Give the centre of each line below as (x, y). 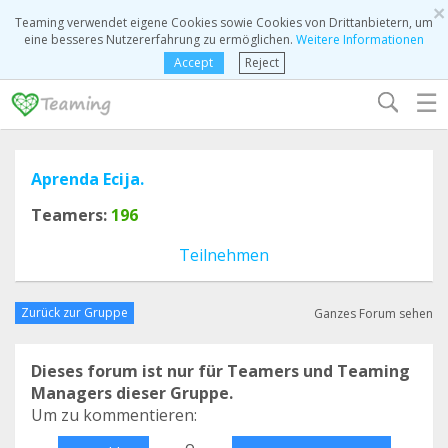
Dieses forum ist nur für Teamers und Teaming (220, 371)
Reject (261, 62)
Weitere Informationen (360, 39)
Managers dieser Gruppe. (132, 393)
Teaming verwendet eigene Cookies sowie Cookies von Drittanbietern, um (224, 22)
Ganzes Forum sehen (373, 313)
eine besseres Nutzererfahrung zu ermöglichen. (160, 39)
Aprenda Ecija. (87, 179)
